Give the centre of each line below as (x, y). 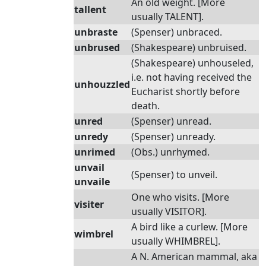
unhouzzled (102, 84)
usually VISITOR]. (169, 211)
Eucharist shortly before (186, 91)
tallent (90, 9)
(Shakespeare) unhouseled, (192, 63)
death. (145, 106)
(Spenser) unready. (173, 137)
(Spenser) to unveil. (174, 175)
